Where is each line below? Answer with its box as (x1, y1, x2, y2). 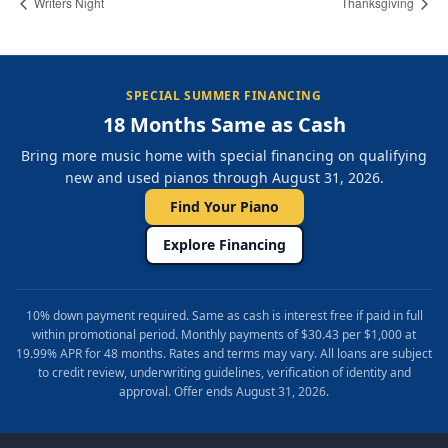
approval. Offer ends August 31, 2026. (119, 383, 329, 401)
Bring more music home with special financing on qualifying (21, 146, 427, 166)
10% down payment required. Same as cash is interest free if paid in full (25, 307, 423, 325)
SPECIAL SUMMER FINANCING (126, 87, 322, 105)
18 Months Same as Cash (102, 111, 346, 139)
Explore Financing (162, 235, 286, 255)
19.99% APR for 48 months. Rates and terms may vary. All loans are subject (16, 345, 432, 363)
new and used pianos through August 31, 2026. (64, 168, 384, 188)
